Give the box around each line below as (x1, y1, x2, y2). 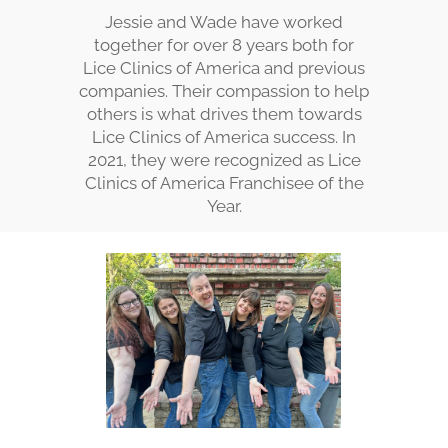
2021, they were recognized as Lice (87, 149, 361, 170)
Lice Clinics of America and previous (83, 57, 365, 78)
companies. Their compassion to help (79, 80, 369, 101)
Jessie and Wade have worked (105, 11, 343, 32)
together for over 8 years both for (94, 34, 354, 55)
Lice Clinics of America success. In (92, 126, 356, 147)
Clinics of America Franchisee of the (84, 172, 364, 193)
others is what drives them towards (86, 103, 362, 124)
